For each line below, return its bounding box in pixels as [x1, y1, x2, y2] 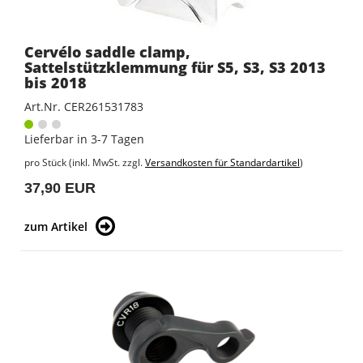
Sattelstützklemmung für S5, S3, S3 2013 [24, 58, 326, 78]
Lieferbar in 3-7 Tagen [24, 131, 144, 147]
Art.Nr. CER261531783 [24, 99, 143, 115]
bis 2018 [24, 73, 87, 93]
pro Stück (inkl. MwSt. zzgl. [24, 156, 145, 170]
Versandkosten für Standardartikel [145, 156, 300, 170]
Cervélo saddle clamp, [24, 42, 190, 62]
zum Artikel [24, 219, 88, 235]
